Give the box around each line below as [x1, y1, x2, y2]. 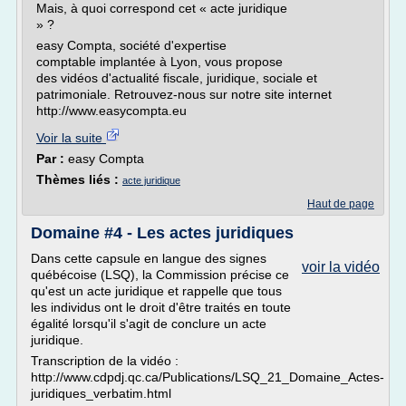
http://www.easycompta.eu [36, 103, 187, 118]
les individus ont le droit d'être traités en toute [31, 300, 291, 314]
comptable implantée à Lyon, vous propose [36, 54, 283, 69]
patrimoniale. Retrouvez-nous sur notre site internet [36, 87, 332, 101]
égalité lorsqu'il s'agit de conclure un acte [31, 316, 266, 331]
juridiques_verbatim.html [31, 386, 171, 401]
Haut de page [307, 198, 374, 210]
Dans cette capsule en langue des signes [31, 251, 266, 266]
